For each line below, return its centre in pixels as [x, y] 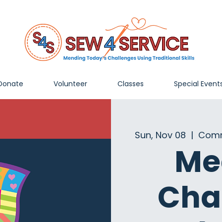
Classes [130, 84]
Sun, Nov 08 [160, 135]
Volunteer [70, 84]
